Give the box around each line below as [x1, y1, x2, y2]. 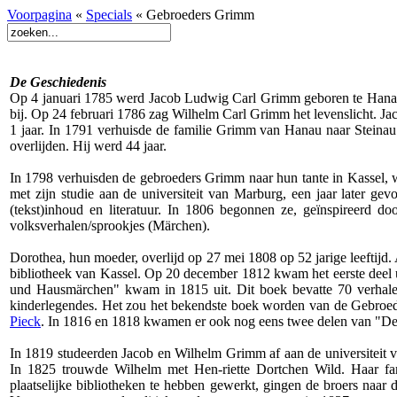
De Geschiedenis [10, 74, 106, 90]
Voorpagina [7, 7, 72, 22]
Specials [86, 7, 132, 22]
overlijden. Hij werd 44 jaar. [10, 138, 167, 153]
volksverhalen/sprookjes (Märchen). [10, 218, 210, 233]
